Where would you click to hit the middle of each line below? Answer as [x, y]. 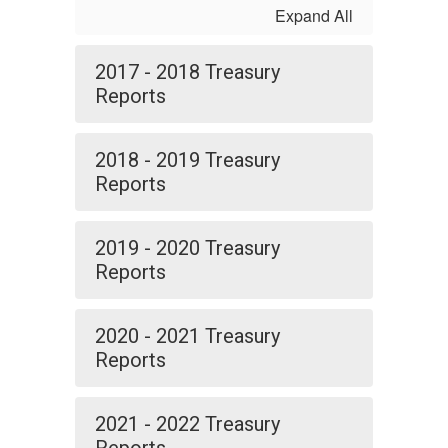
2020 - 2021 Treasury [187, 336]
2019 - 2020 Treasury [187, 248]
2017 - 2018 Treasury [187, 72]
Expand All [314, 15]
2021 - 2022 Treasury [187, 424]
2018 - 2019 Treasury [187, 160]
